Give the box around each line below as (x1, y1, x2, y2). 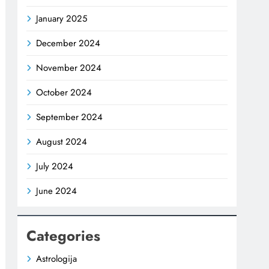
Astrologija (36, 252, 77, 265)
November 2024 (36, 61, 102, 74)
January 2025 (36, 11, 88, 25)
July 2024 (36, 159, 74, 173)
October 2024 (36, 85, 92, 99)
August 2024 (36, 134, 88, 148)
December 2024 (36, 36, 101, 50)
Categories (26, 225, 101, 246)
